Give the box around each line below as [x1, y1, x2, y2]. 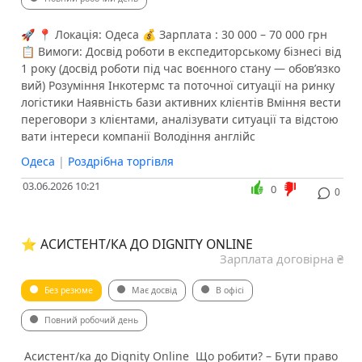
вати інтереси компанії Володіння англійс [20, 128, 255, 145]
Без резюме [44, 284, 93, 297]
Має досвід [131, 284, 177, 297]
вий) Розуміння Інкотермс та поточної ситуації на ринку [20, 78, 335, 94]
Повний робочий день [44, 314, 138, 326]
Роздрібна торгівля [67, 154, 174, 170]
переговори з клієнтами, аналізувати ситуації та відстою [20, 112, 339, 128]
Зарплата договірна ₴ [219, 250, 343, 267]
